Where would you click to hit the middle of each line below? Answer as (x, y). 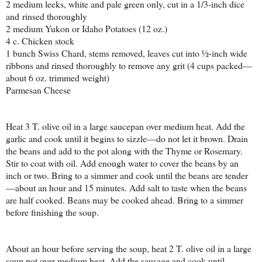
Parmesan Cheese (38, 90)
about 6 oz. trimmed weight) (58, 78)
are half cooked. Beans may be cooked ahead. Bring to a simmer (125, 200)
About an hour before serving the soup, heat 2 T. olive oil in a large (129, 249)
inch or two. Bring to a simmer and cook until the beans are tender (127, 175)
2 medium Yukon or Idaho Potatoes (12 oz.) (87, 29)
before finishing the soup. (52, 212)
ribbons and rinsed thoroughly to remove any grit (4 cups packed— (129, 65)
